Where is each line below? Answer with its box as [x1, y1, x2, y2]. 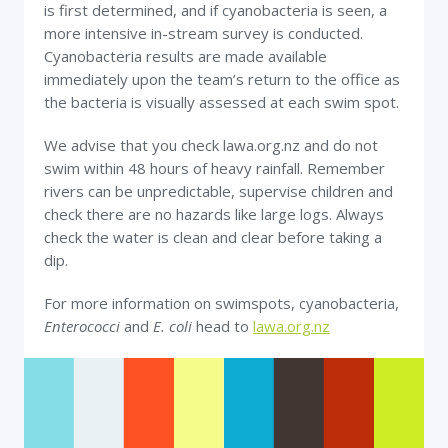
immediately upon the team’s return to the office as [44, 69, 400, 89]
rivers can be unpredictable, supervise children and [44, 181, 393, 201]
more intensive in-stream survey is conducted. [44, 23, 363, 43]
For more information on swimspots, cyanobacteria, [44, 293, 399, 313]
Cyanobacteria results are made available [44, 46, 327, 66]
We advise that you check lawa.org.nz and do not [44, 135, 378, 155]
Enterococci [44, 316, 120, 336]
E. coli [153, 316, 192, 336]
